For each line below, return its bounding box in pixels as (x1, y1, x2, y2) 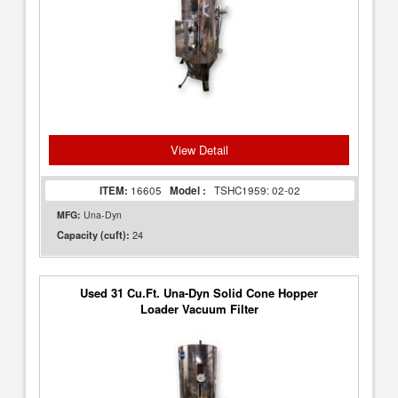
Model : (167, 183, 206, 198)
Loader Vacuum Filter (139, 300, 259, 317)
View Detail (170, 141, 228, 158)
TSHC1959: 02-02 (206, 183, 300, 197)
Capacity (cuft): (57, 228, 131, 242)
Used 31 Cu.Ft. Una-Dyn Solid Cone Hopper (80, 284, 318, 301)
